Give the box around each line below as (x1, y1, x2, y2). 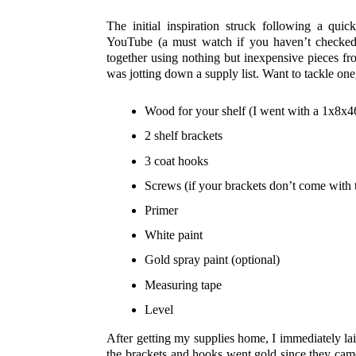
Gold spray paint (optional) (145, 253, 281, 267)
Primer (145, 203, 179, 217)
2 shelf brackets (145, 129, 223, 143)
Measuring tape (145, 277, 222, 292)
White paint (145, 228, 203, 242)
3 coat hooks (145, 153, 209, 168)
